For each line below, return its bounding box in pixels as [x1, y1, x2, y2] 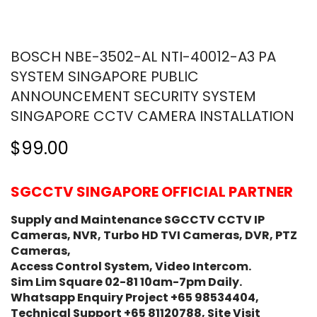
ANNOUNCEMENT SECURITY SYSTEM [11, 86, 256, 107]
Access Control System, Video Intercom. [11, 258, 251, 275]
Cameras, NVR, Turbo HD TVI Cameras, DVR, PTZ [11, 227, 297, 244]
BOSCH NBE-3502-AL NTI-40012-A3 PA [11, 47, 276, 67]
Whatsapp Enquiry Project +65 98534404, [11, 289, 259, 306]
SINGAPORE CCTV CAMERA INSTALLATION [11, 106, 294, 127]
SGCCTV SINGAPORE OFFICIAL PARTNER [11, 182, 293, 202]
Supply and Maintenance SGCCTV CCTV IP [11, 212, 265, 229]
